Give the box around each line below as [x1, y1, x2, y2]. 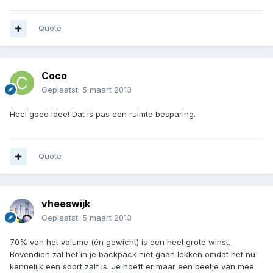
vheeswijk [41, 197, 90, 210]
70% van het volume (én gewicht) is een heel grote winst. [10, 237, 230, 247]
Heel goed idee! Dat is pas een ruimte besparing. [10, 109, 196, 119]
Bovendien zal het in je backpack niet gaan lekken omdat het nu [10, 249, 255, 260]
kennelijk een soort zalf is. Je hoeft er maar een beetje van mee [10, 261, 254, 272]
